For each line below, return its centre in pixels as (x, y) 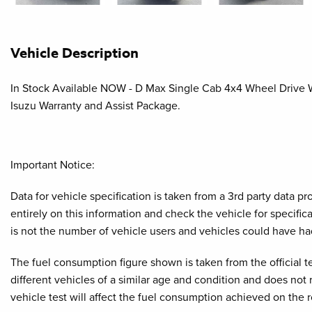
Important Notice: (53, 165)
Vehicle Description (75, 52)
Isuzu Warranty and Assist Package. (95, 106)
